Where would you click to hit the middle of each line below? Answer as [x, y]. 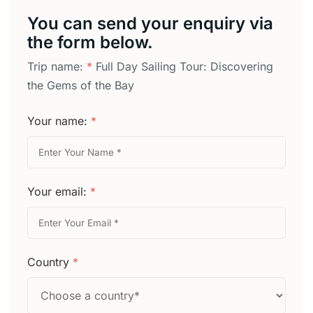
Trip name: [57, 67]
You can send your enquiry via [150, 24]
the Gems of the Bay [81, 86]
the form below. [90, 43]
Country [50, 262]
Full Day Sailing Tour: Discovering [184, 67]
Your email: [59, 192]
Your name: [59, 121]
